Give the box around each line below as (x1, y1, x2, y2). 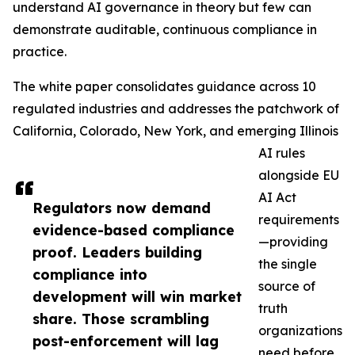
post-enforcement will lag (32, 332, 219, 350)
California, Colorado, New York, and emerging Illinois (13, 123, 338, 139)
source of (258, 278, 315, 295)
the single (258, 256, 317, 273)
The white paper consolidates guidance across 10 (13, 78, 316, 95)
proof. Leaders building (32, 243, 202, 261)
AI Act (258, 189, 296, 206)
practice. (13, 44, 67, 60)
